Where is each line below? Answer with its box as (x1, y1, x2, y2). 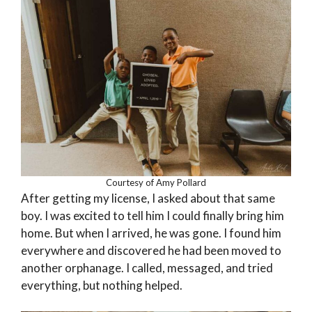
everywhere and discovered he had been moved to (21, 242, 281, 258)
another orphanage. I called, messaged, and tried (21, 260, 273, 275)
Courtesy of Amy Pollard (106, 176, 206, 188)
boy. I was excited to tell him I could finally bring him (21, 208, 284, 223)
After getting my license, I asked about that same (21, 190, 275, 205)
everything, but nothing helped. (21, 277, 182, 292)
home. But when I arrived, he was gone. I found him (21, 225, 281, 240)
